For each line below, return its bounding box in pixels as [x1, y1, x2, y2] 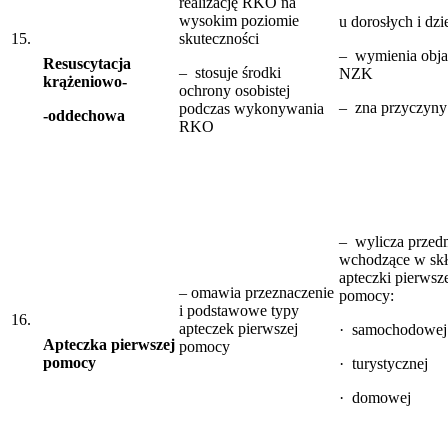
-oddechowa [43, 106, 125, 124]
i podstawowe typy [179, 301, 299, 319]
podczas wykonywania [179, 99, 324, 117]
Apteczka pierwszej [43, 335, 175, 353]
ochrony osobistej [179, 81, 290, 99]
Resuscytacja [43, 54, 131, 72]
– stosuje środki [179, 63, 281, 81]
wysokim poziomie [179, 11, 299, 29]
